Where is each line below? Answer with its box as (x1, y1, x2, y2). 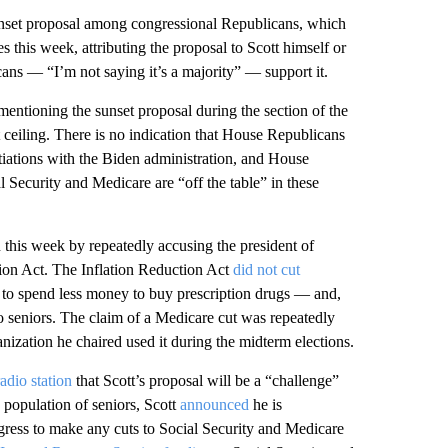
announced (179, 395, 249, 413)
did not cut (232, 260, 300, 278)
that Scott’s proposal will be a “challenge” (71, 371, 339, 389)
